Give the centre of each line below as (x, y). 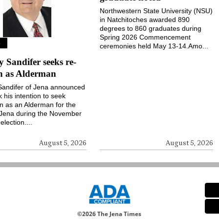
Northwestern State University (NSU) (156, 11)
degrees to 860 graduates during (151, 29)
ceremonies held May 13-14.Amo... (154, 46)
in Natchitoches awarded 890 (145, 20)
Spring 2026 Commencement (145, 37)
